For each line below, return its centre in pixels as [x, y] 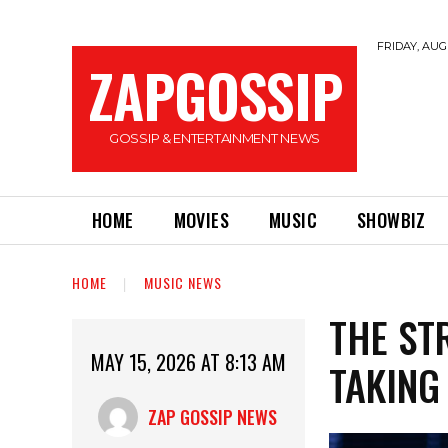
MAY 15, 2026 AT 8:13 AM [189, 362]
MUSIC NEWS [183, 282]
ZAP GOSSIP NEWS [212, 417]
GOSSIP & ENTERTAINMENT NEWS [214, 138]
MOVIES [201, 220]
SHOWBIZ [391, 220]
